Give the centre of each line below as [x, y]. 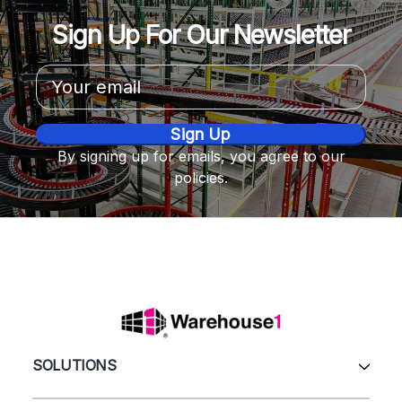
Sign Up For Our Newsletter [201, 35]
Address [228, 96]
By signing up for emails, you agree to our [201, 156]
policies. [201, 177]
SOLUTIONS [74, 365]
